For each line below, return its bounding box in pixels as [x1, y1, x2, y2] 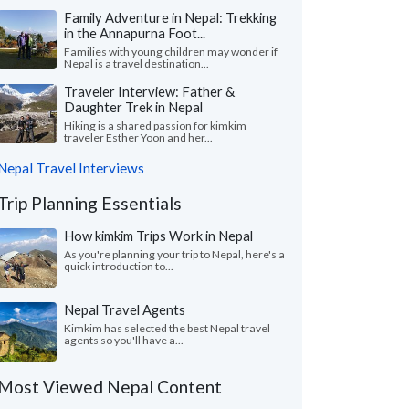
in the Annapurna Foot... [64, 25, 205, 41]
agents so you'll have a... [64, 333, 184, 347]
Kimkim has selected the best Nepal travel [64, 321, 270, 335]
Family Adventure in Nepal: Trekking [64, 9, 277, 26]
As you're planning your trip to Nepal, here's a [64, 247, 285, 261]
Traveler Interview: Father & [64, 83, 235, 100]
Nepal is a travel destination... [64, 57, 209, 70]
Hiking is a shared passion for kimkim [64, 119, 246, 132]
